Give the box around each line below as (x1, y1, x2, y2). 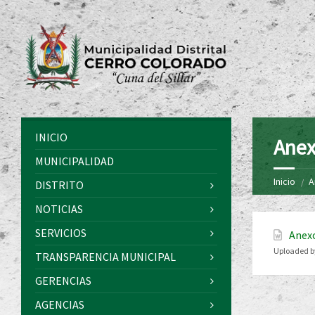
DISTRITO (35, 178, 84, 193)
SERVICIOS (35, 226, 86, 240)
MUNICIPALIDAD (35, 154, 114, 169)
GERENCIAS (35, 274, 91, 288)
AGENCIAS (35, 297, 84, 312)
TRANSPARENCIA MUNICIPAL (35, 250, 176, 264)
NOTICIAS (35, 202, 83, 217)
